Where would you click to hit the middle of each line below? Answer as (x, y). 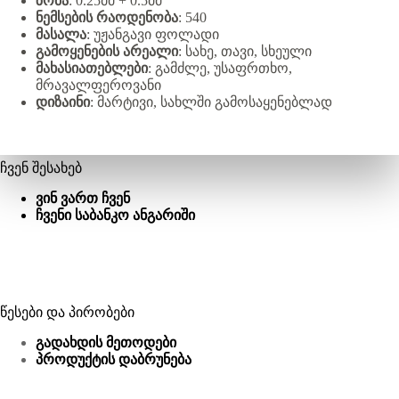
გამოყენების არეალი (107, 52)
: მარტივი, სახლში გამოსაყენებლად (211, 102)
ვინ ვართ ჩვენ (83, 199)
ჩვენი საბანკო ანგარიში (115, 216)
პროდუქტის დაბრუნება (114, 359)
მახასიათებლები (92, 69)
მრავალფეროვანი (98, 85)
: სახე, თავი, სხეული (245, 52)
